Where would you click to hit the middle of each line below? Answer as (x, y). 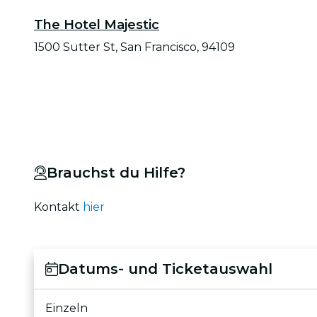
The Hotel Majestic (97, 24)
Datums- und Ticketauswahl (165, 269)
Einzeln (67, 308)
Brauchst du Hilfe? (116, 172)
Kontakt (58, 207)
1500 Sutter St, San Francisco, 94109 (134, 47)
